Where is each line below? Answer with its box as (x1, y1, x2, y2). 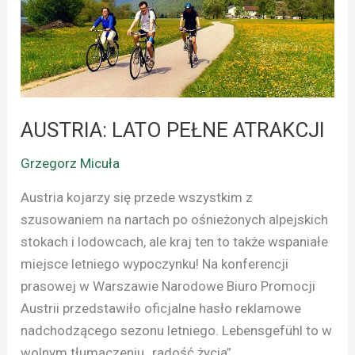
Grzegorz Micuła (21, 155, 120, 172)
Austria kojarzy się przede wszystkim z (21, 189, 254, 206)
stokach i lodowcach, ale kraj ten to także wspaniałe (21, 234, 329, 250)
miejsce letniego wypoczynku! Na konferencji (21, 256, 289, 273)
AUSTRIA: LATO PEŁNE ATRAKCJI (21, 118, 326, 143)
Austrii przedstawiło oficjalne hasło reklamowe (21, 300, 302, 317)
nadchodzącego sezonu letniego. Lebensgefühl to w (21, 323, 333, 339)
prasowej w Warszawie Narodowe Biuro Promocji (21, 278, 316, 295)
